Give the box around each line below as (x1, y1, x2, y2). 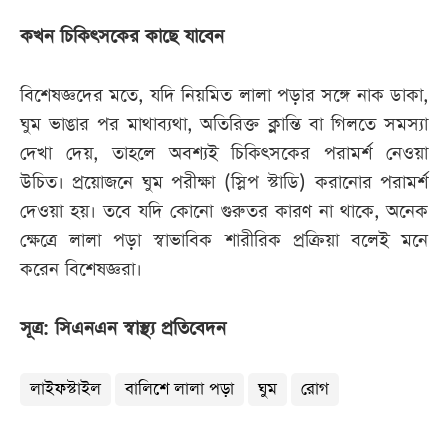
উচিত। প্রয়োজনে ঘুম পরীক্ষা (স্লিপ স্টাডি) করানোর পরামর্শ (20, 170, 428, 196)
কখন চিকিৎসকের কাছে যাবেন (20, 24, 224, 50)
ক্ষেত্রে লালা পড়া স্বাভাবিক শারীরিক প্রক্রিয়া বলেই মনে (20, 228, 428, 254)
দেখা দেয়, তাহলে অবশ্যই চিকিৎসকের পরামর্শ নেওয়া (20, 141, 428, 167)
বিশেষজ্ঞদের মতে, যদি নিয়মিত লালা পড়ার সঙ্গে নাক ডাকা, (20, 83, 428, 109)
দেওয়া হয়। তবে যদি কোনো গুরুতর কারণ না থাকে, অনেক (20, 199, 428, 225)
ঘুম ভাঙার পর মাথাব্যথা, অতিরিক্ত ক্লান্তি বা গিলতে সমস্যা (20, 112, 428, 138)
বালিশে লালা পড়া (125, 378, 234, 402)
